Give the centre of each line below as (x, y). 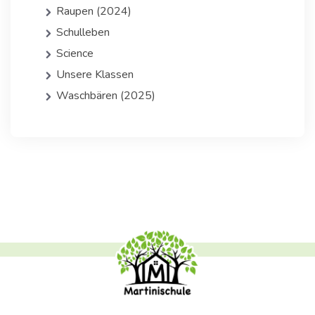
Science (75, 54)
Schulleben (83, 33)
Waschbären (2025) (106, 96)
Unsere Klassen (95, 75)
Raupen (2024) (94, 12)
